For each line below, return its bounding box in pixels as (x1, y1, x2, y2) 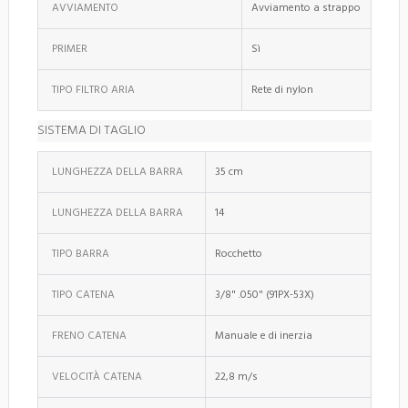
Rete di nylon (251, 80, 313, 99)
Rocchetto (215, 244, 262, 263)
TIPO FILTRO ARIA (52, 80, 135, 99)
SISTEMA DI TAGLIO (37, 119, 146, 141)
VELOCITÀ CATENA (52, 367, 142, 386)
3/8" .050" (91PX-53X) (215, 285, 314, 304)
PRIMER (52, 39, 87, 58)
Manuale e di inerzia (215, 326, 312, 345)
